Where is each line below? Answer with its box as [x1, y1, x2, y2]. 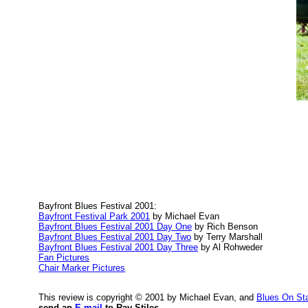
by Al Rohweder [198, 242, 263, 252]
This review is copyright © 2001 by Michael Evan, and [38, 292, 256, 302]
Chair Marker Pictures [38, 263, 125, 273]
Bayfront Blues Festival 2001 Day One [38, 221, 192, 232]
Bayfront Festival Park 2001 [38, 211, 150, 221]
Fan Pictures [38, 252, 89, 263]
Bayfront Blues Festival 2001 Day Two [38, 232, 191, 242]
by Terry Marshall [191, 232, 263, 242]
